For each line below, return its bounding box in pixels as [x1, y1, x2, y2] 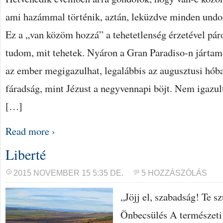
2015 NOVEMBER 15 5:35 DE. [13, 169, 123, 177]
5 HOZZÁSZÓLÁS [141, 169, 207, 177]
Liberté [5, 145, 46, 164]
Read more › [5, 124, 55, 138]
